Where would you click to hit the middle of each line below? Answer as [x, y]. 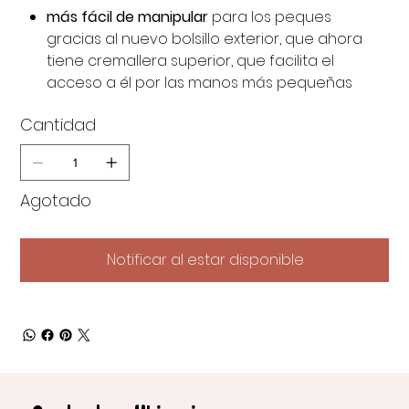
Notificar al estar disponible [205, 260]
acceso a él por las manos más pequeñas [200, 83]
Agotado [56, 201]
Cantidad [58, 125]
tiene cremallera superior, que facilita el [191, 61]
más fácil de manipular [128, 17]
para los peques [270, 17]
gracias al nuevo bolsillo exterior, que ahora [205, 39]
